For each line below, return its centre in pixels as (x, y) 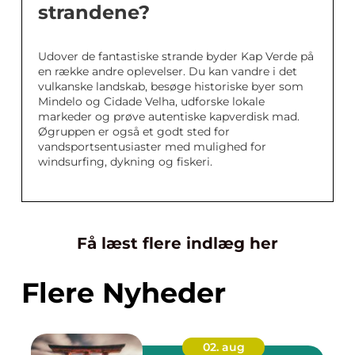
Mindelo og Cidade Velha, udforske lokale (151, 101)
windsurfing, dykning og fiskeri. (125, 161)
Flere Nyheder (124, 292)
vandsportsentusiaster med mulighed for (152, 146)
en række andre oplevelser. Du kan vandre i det (168, 71)
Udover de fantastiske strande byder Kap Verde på (176, 56)
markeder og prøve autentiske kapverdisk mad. (169, 116)
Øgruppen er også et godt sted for (134, 131)
